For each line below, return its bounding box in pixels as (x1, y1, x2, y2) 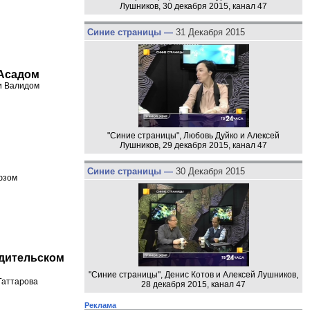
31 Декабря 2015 (175, 27, 245, 38)
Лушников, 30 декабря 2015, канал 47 (120, 1, 267, 12)
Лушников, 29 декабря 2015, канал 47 (120, 140, 267, 150)
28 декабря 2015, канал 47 (141, 279, 246, 289)
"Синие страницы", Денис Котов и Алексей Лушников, (89, 269, 298, 280)
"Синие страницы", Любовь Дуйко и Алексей (107, 130, 280, 140)
